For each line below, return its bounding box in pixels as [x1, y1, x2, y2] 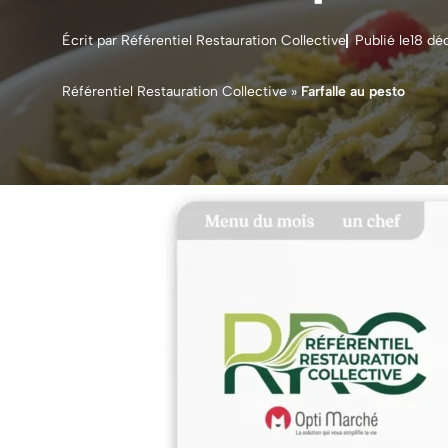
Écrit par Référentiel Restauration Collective [62, 32, 346, 49]
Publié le [355, 32, 410, 49]
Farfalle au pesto [301, 83, 405, 100]
